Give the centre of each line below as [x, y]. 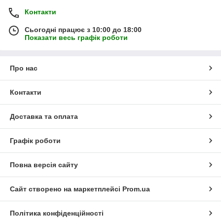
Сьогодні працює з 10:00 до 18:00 [83, 30]
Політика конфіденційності [57, 213]
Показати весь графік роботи [76, 38]
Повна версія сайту [44, 165]
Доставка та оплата [44, 117]
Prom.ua [136, 189]
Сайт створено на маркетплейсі [66, 189]
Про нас [24, 68]
